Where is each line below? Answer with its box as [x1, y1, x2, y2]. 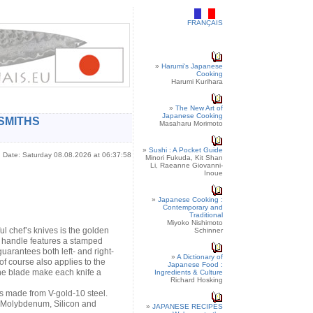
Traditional [189, 211, 223, 219]
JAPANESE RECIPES [152, 303, 223, 310]
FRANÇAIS [187, 19, 223, 27]
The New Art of [175, 104, 223, 112]
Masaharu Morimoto [159, 119, 223, 127]
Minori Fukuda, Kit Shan [145, 154, 223, 161]
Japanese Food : [167, 261, 223, 268]
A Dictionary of [176, 253, 223, 261]
